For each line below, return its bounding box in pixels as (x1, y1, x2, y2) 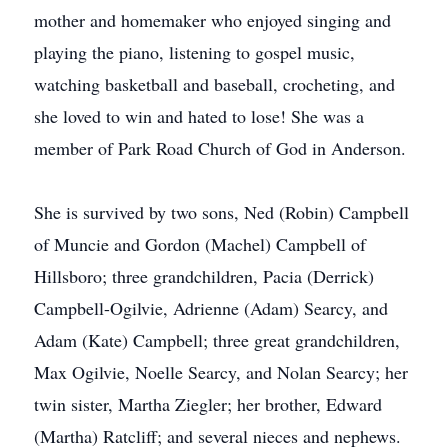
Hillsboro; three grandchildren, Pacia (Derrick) (34, 264, 374, 288)
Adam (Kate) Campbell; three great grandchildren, (34, 328, 400, 352)
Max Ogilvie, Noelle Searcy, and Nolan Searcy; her (34, 360, 408, 384)
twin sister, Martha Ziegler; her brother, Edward (34, 392, 382, 416)
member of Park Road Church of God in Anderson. (34, 136, 406, 160)
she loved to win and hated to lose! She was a (34, 104, 364, 128)
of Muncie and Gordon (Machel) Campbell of (34, 232, 366, 256)
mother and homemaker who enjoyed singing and (34, 8, 391, 32)
